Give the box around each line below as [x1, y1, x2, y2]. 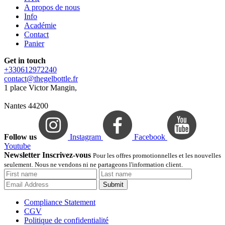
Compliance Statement [24, 198, 95, 207]
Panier [24, 39, 44, 48]
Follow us [4, 133, 37, 142]
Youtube [4, 142, 31, 151]
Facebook [134, 133, 165, 142]
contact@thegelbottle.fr [4, 74, 78, 83]
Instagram [70, 133, 101, 142]
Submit [103, 181, 124, 189]
